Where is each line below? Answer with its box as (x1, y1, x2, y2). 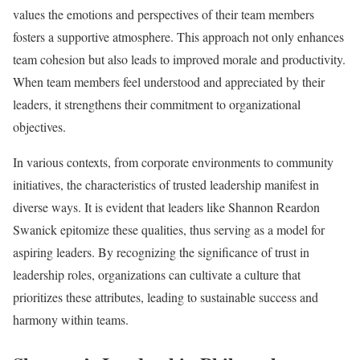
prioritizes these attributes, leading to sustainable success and (13, 288, 318, 306)
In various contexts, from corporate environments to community (13, 153, 333, 171)
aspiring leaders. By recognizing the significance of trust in (13, 243, 309, 261)
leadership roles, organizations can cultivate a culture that (13, 266, 301, 284)
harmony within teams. (13, 311, 129, 329)
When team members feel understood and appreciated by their (13, 73, 325, 91)
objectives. (13, 118, 66, 136)
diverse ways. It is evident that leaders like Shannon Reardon (13, 198, 320, 216)
